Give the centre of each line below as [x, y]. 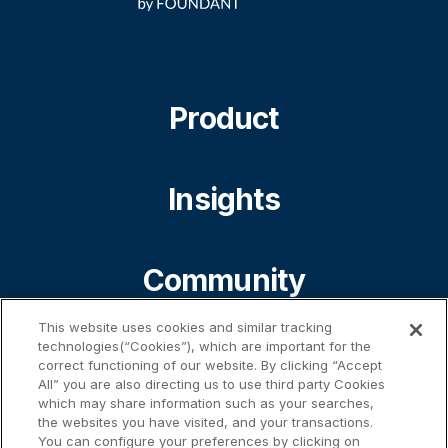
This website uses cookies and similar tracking [185, 327]
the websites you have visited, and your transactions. [206, 422]
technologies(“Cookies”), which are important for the [205, 346]
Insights [224, 198]
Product [224, 117]
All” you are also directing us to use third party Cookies [212, 384]
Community [224, 279]
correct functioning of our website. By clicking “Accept [210, 365]
